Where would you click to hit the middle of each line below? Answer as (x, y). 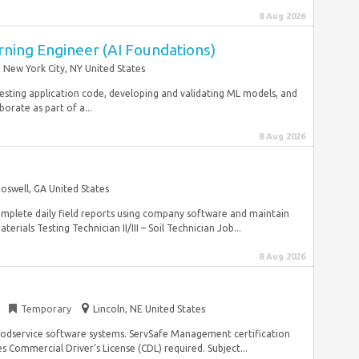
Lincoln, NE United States (149, 309)
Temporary (46, 309)
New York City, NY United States (74, 69)
